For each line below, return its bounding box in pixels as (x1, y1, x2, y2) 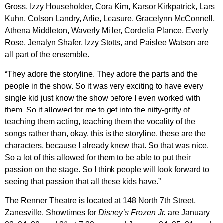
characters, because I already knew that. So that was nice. (5, 141, 209, 150)
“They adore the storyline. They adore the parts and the (5, 69, 198, 78)
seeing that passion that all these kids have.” (5, 177, 161, 186)
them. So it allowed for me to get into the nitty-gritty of (5, 105, 190, 114)
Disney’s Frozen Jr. (98, 208, 166, 217)
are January (166, 208, 210, 217)
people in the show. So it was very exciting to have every (5, 81, 203, 90)
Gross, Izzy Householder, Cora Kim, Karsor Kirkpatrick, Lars (5, 2, 215, 11)
